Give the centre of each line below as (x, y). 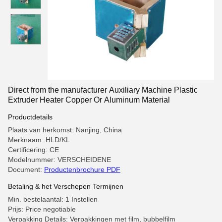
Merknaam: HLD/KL (39, 140)
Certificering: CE (33, 150)
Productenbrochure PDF (82, 169)
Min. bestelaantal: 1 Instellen (53, 199)
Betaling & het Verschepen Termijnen (66, 186)
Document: (26, 169)
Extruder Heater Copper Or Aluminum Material (89, 100)
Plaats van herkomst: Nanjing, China (65, 130)
